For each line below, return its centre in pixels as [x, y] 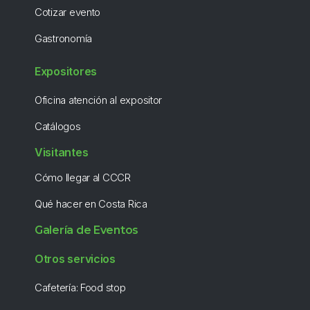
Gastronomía [64, 39]
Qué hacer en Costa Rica [91, 204]
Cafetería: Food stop [80, 288]
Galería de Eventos [87, 230]
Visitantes [62, 153]
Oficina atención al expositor [99, 100]
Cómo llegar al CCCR [83, 178]
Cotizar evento [68, 12]
